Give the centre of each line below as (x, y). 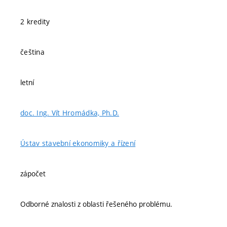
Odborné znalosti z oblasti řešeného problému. (96, 204)
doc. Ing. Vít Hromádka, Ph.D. (70, 113)
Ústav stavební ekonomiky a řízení (78, 143)
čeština (32, 52)
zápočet (33, 174)
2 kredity (35, 22)
